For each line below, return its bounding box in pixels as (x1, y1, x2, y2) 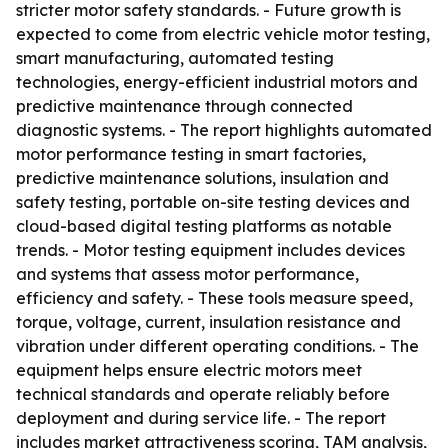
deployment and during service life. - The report (16, 408, 386, 428)
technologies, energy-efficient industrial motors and (16, 72, 418, 92)
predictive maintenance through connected (16, 96, 353, 116)
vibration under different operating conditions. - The (16, 336, 419, 356)
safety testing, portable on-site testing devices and (16, 192, 410, 212)
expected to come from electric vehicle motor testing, (16, 24, 430, 44)
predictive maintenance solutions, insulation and (16, 168, 389, 188)
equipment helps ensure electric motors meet (16, 360, 362, 380)
